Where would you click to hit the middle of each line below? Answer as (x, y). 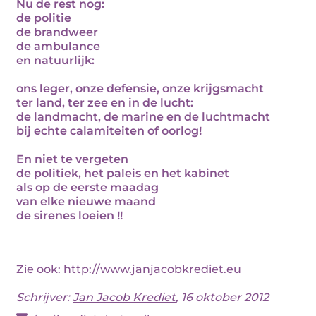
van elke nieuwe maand (86, 201)
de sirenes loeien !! (69, 215)
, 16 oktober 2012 (222, 297)
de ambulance (58, 46)
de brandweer (57, 32)
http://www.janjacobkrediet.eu (152, 269)
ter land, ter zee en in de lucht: (105, 103)
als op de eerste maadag (87, 187)
